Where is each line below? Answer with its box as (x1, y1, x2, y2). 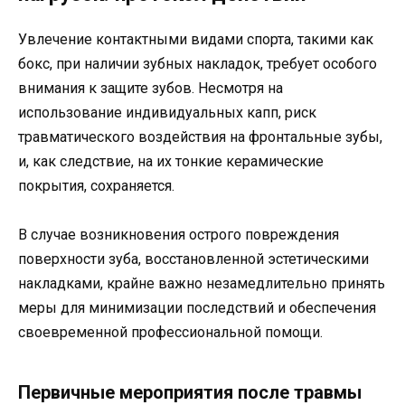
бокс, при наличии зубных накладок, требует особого (18, 55, 377, 73)
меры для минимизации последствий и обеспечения (18, 299, 376, 317)
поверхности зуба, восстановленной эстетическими (18, 250, 369, 268)
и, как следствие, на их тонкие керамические (18, 153, 324, 171)
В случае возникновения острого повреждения (18, 226, 339, 244)
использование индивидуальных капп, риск (18, 104, 316, 122)
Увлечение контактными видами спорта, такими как (18, 31, 373, 49)
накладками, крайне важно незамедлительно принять (18, 275, 385, 293)
